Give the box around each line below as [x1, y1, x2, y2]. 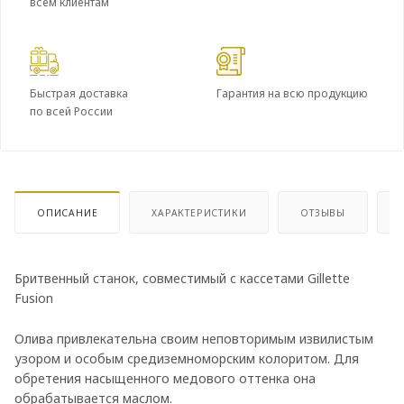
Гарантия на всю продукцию [216, 86, 368, 101]
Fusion [14, 289, 53, 307]
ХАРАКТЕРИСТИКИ [151, 206, 247, 219]
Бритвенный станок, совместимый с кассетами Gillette [14, 269, 350, 287]
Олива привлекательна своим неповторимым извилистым [14, 330, 373, 348]
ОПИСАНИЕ [37, 206, 98, 219]
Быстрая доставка [30, 86, 128, 101]
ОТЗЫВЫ [300, 206, 346, 219]
